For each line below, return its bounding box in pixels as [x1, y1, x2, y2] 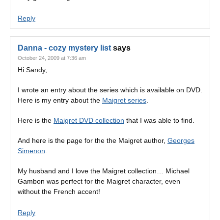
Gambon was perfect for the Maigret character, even [18, 177, 180, 185]
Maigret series [102, 96, 146, 104]
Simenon [18, 147, 45, 155]
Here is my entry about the [18, 96, 102, 104]
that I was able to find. [124, 116, 194, 124]
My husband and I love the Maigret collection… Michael [18, 167, 190, 175]
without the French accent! [18, 188, 100, 195]
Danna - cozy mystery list [18, 44, 111, 52]
